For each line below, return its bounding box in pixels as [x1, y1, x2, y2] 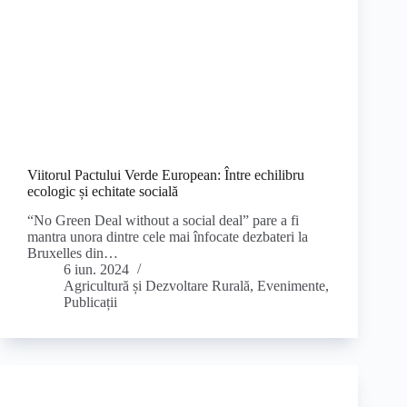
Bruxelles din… [27, 245, 118, 262]
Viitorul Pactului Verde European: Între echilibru [27, 166, 304, 183]
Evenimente [257, 278, 325, 294]
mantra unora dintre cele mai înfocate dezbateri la [27, 229, 308, 245]
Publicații [64, 294, 117, 311]
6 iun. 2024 [64, 262, 129, 278]
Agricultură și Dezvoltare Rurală [64, 278, 250, 294]
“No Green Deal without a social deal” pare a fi [27, 213, 299, 229]
